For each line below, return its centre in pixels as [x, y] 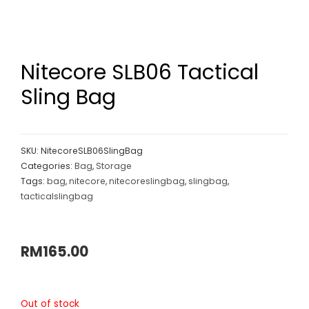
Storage [114, 166]
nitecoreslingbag [147, 181]
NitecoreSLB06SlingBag [92, 150]
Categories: [48, 166]
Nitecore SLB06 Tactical [140, 73]
